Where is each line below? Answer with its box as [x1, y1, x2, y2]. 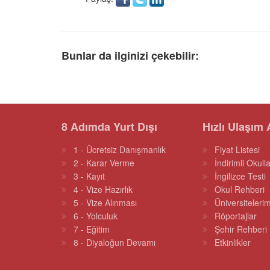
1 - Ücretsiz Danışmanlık [74, 143, 166, 155]
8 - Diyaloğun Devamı [74, 236, 155, 248]
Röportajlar [215, 210, 257, 222]
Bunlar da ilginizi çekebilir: [61, 48, 199, 63]
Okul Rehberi [215, 183, 265, 195]
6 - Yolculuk [74, 210, 118, 222]
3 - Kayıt [74, 170, 105, 182]
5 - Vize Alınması [74, 196, 137, 209]
